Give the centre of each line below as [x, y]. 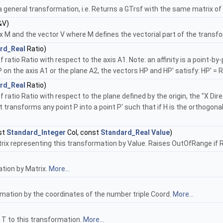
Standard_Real [125, 133]
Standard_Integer [36, 133]
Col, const [83, 133]
